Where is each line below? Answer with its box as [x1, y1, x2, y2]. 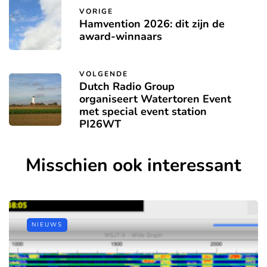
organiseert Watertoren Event [79, 92, 231, 107]
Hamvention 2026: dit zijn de [79, 16, 225, 31]
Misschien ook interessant [26, 153, 241, 178]
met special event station [79, 104, 207, 119]
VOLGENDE [79, 69, 128, 79]
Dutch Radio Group [79, 79, 175, 94]
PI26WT [79, 117, 121, 132]
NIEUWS [32, 221, 63, 229]
